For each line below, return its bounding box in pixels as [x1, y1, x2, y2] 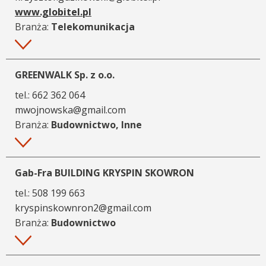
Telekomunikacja [51, 20, 135, 33]
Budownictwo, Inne [51, 118, 142, 131]
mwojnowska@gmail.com [15, 103, 126, 116]
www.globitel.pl [15, 5, 91, 18]
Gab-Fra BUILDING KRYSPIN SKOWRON [15, 166, 194, 179]
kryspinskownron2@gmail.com [15, 201, 151, 214]
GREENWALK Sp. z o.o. [15, 68, 115, 81]
